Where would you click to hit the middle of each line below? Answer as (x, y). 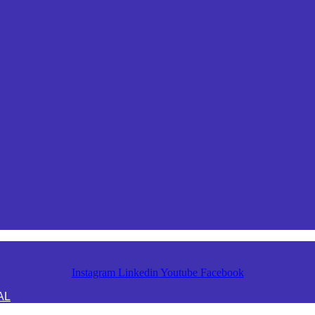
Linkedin (138, 272)
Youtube (179, 272)
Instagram (93, 272)
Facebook (222, 272)
